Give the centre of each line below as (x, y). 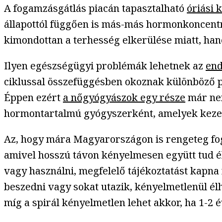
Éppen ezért (33, 98)
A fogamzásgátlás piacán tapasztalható (95, 8)
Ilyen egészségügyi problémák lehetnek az (105, 66)
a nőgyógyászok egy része (124, 98)
